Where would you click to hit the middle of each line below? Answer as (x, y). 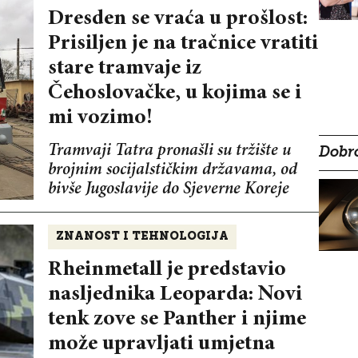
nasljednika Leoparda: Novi (175, 295)
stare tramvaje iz (124, 69)
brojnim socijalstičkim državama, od (172, 171)
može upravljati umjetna (161, 344)
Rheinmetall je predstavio (167, 270)
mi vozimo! (100, 118)
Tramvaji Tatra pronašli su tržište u (169, 152)
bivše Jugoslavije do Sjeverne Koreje (168, 190)
